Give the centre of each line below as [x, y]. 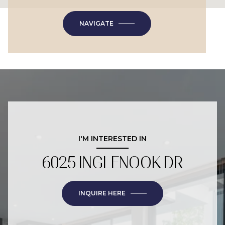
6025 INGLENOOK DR [113, 163]
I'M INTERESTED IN [113, 139]
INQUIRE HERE [102, 193]
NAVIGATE [96, 23]
